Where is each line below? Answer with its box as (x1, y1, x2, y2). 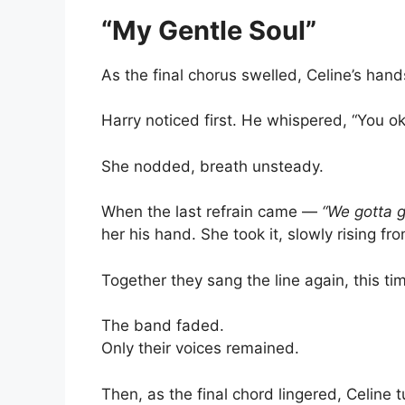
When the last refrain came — (101, 202, 322, 221)
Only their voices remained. (101, 339, 299, 357)
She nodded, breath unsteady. (101, 156, 324, 175)
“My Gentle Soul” (101, 14, 316, 46)
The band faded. (101, 316, 224, 334)
